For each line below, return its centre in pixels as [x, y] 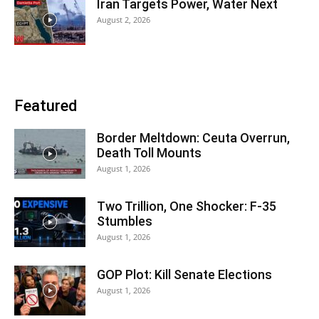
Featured [46, 105]
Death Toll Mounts [149, 152]
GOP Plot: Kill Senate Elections [184, 274]
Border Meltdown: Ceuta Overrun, [193, 137]
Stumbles [125, 221]
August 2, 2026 [124, 19]
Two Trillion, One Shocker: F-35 [187, 206]
